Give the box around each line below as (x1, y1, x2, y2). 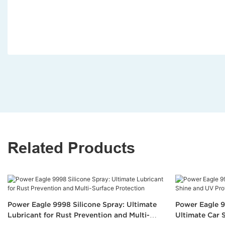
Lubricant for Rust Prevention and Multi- (8, 211, 150, 219)
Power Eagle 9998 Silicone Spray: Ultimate (8, 200, 157, 208)
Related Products (8, 139, 135, 157)
